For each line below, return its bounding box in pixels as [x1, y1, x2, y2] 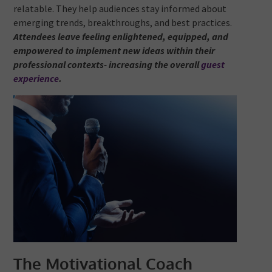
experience [13, 72, 59, 85]
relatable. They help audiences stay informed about [13, 2, 227, 15]
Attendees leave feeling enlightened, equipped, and [13, 30, 229, 43]
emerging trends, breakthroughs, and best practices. [13, 16, 233, 29]
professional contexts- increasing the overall [13, 58, 202, 71]
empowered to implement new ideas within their [13, 44, 216, 57]
